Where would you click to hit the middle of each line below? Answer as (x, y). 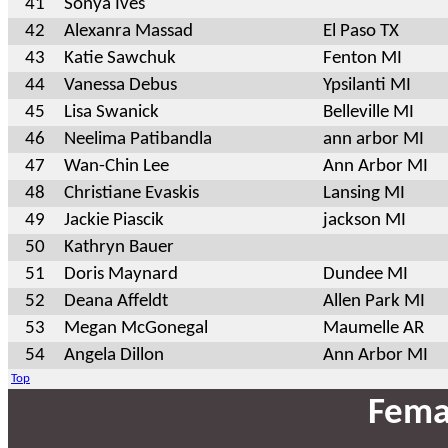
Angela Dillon (114, 355)
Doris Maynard (121, 274)
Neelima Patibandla (138, 139)
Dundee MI (365, 274)
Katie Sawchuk (120, 58)
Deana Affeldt (116, 301)
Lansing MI (364, 193)
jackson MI (364, 220)
